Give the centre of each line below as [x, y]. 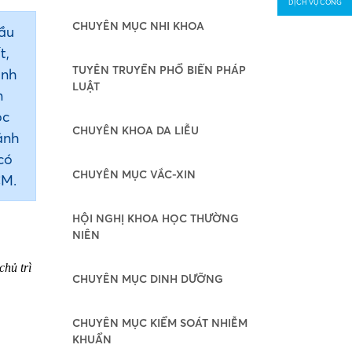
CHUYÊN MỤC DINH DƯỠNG [148, 279]
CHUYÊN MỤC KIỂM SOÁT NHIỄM [160, 323]
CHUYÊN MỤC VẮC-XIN [134, 174]
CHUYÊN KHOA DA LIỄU [136, 130]
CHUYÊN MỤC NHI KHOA [138, 26]
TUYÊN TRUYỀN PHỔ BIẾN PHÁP [159, 70]
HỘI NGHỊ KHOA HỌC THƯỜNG [156, 218]
